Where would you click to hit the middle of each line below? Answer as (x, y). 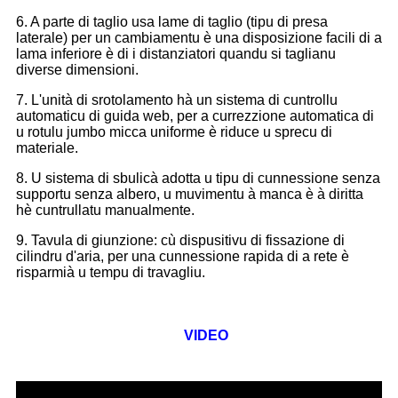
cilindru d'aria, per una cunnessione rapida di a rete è (183, 257)
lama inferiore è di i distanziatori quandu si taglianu (176, 54)
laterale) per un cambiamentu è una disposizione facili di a (199, 38)
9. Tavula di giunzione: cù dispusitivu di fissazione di (180, 241)
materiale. (47, 148)
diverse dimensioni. (77, 70)
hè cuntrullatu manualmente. (105, 211)
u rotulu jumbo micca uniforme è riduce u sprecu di (174, 132)
